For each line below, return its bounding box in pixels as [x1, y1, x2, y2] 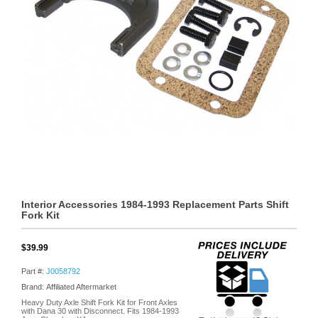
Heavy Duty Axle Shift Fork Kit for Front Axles [21, 298, 177, 307]
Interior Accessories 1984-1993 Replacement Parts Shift [21, 199, 289, 210]
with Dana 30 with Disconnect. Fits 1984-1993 [21, 307, 179, 315]
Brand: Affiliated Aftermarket [21, 283, 116, 291]
